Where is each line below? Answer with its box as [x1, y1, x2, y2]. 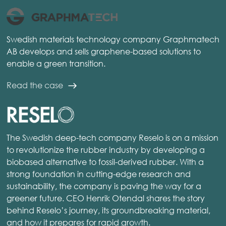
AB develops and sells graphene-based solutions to [7, 45, 201, 56]
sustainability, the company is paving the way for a [7, 180, 201, 191]
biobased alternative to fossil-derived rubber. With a [7, 156, 204, 167]
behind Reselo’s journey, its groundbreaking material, [7, 204, 210, 215]
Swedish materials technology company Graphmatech [7, 33, 219, 44]
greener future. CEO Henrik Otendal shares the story [7, 192, 205, 203]
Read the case [7, 79, 63, 90]
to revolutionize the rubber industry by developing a [7, 144, 205, 155]
